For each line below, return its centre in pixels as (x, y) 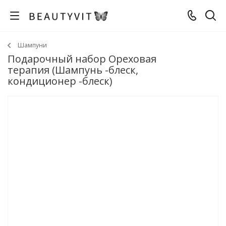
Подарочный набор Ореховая (82, 59)
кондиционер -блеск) (60, 81)
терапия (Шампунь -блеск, (73, 70)
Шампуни (32, 45)
